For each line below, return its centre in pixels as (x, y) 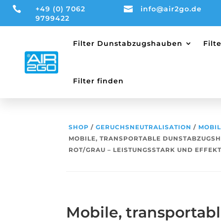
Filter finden (98, 81)
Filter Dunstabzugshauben (128, 43)
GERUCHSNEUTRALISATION (144, 127)
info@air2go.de (171, 9)
